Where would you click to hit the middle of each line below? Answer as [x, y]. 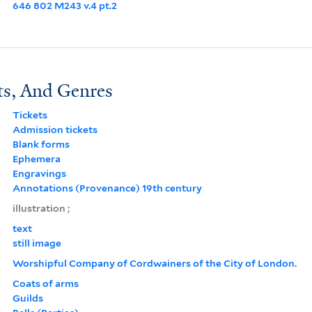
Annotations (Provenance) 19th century [107, 188]
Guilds [28, 298]
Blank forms [41, 144]
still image [37, 243]
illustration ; [41, 208]
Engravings [39, 173]
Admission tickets [55, 129]
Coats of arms [45, 283]
